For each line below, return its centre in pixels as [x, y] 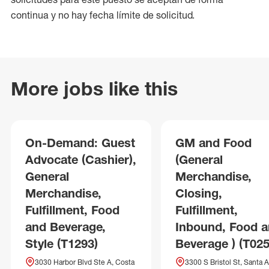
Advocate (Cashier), [81, 159]
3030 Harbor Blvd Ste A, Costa [85, 262]
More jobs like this [94, 89]
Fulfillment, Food [72, 210]
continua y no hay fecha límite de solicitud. [103, 15]
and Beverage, [65, 227]
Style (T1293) [62, 243]
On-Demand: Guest [80, 143]
